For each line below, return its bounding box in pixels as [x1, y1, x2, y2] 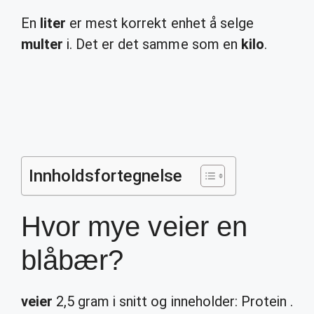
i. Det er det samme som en [63, 36, 241, 53]
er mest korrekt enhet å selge [66, 15, 254, 32]
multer [21, 36, 64, 53]
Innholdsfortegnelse [29, 166, 183, 186]
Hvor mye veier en [21, 211, 247, 242]
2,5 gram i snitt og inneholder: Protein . [53, 293, 293, 310]
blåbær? [21, 245, 124, 275]
